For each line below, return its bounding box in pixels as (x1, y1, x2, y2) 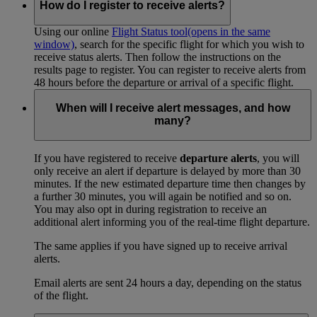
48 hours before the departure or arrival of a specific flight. (34, 76, 294, 88)
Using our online (34, 25, 112, 38)
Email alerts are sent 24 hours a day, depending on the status (34, 277, 301, 289)
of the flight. (34, 289, 88, 302)
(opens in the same (188, 25, 270, 38)
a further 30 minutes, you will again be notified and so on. (34, 190, 292, 203)
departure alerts (180, 152, 257, 165)
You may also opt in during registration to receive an (34, 203, 267, 216)
